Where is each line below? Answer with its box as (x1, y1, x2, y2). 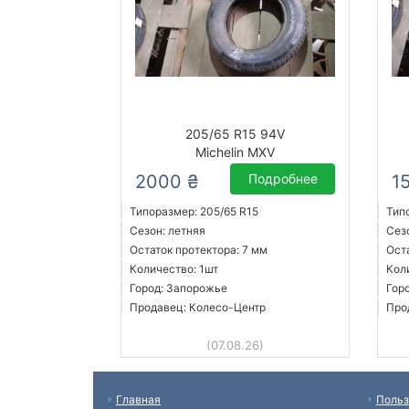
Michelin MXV (195, 144, 276, 161)
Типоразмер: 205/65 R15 (130, 204, 258, 219)
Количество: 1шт (130, 262, 218, 277)
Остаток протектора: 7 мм (130, 243, 267, 257)
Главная (116, 393, 161, 407)
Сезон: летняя (130, 224, 205, 238)
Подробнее (247, 171, 318, 187)
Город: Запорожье (130, 281, 227, 296)
